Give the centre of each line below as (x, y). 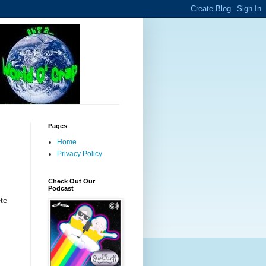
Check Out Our (72, 181)
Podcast (61, 188)
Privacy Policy (80, 154)
